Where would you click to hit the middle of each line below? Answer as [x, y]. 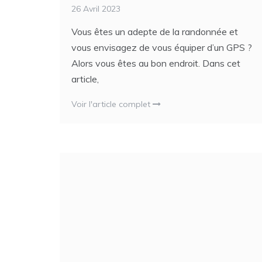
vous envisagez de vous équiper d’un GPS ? [162, 48]
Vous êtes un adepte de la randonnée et [155, 32]
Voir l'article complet [112, 104]
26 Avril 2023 [96, 9]
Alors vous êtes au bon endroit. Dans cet [156, 63]
